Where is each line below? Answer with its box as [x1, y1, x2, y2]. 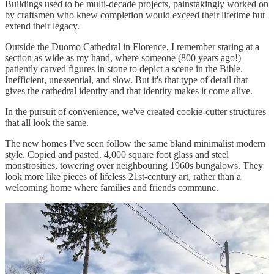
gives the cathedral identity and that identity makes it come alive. [5, 85, 253, 96]
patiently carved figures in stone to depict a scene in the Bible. [5, 63, 243, 74]
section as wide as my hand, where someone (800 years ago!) [5, 52, 241, 63]
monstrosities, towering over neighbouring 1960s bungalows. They [5, 160, 263, 171]
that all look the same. [5, 117, 89, 128]
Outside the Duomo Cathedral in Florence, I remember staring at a [5, 41, 259, 52]
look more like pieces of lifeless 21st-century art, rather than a [5, 171, 241, 182]
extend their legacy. [5, 20, 80, 31]
